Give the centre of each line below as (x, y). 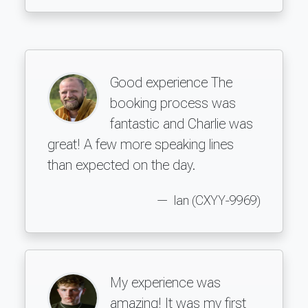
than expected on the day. (121, 165)
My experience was (165, 282)
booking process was (173, 103)
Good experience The (171, 82)
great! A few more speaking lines (141, 144)
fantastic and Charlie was (181, 123)
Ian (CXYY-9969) (216, 200)
